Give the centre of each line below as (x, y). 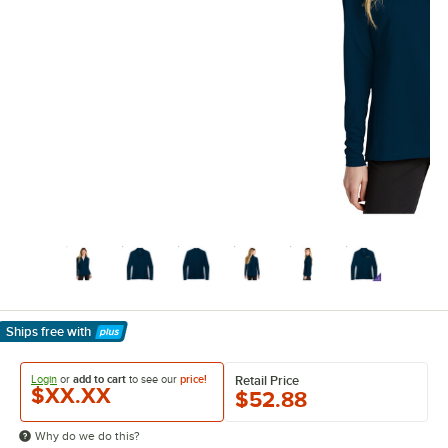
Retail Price (267, 381)
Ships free (35, 331)
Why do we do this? (87, 436)
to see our (153, 379)
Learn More (50, 343)
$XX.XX (71, 395)
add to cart (99, 379)
